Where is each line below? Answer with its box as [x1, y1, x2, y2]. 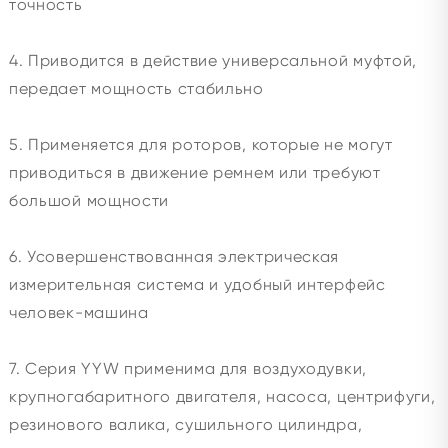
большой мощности [8, 191, 170, 211]
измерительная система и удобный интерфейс [8, 275, 386, 295]
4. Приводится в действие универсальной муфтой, [8, 51, 418, 71]
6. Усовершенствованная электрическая [8, 247, 340, 267]
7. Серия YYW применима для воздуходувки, [8, 359, 367, 379]
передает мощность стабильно [8, 79, 264, 99]
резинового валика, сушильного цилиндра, [8, 415, 363, 435]
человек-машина [8, 303, 149, 323]
